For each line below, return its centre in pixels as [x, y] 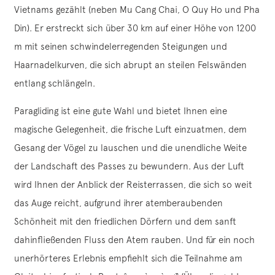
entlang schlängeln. [55, 83]
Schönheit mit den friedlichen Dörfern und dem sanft [125, 222]
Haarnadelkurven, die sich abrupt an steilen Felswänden [130, 65]
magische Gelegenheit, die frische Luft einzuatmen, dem [130, 130]
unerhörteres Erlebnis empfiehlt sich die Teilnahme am [128, 258]
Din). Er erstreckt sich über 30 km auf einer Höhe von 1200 [135, 28]
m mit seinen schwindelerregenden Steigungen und [121, 47]
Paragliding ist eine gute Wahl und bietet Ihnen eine [121, 111]
